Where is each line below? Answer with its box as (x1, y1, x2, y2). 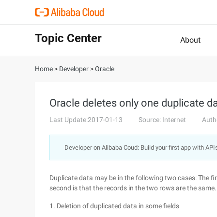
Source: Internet (139, 116, 186, 124)
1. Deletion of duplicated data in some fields (49, 202, 179, 210)
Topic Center (35, 31, 102, 45)
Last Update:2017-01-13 (49, 116, 123, 124)
